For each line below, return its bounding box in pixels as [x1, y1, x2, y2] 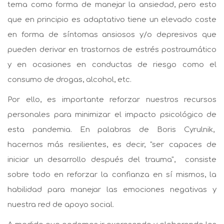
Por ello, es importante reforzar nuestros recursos [7, 95, 216, 104]
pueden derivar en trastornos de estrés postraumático [7, 45, 216, 54]
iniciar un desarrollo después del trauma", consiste [7, 155, 216, 164]
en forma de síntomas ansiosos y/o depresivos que [7, 30, 216, 39]
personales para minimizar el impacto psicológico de [7, 110, 216, 119]
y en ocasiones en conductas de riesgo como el [7, 60, 216, 69]
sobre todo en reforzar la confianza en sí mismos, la [7, 170, 216, 179]
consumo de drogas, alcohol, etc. [7, 75, 131, 84]
